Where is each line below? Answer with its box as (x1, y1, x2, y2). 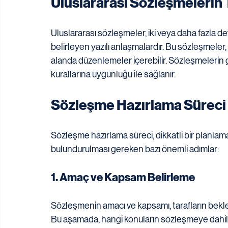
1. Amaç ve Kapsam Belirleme (51, 170, 195, 185)
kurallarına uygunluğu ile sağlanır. (51, 69, 176, 80)
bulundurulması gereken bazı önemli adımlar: (51, 144, 219, 155)
